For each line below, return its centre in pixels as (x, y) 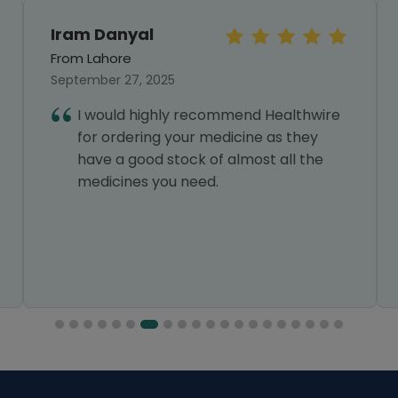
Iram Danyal (102, 34)
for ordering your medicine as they (198, 137)
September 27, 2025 (113, 80)
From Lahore (91, 58)
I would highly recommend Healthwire (209, 115)
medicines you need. (148, 182)
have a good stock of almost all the (200, 159)
